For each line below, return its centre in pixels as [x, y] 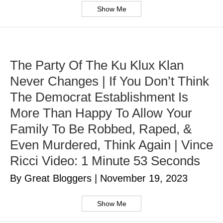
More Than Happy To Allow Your [101, 113]
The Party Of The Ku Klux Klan [97, 65]
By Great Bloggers [52, 178]
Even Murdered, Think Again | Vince [111, 145]
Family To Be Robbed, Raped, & [101, 129]
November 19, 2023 [144, 178]
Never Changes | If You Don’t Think [110, 81]
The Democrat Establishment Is [99, 97]
